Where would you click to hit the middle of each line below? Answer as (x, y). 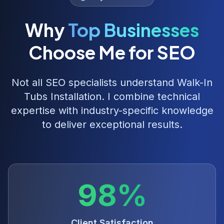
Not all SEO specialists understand (94, 82)
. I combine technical (151, 96)
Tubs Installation (63, 96)
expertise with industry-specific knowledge (112, 110)
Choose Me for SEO (112, 52)
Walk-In (195, 82)
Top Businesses (133, 30)
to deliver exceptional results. (112, 124)
